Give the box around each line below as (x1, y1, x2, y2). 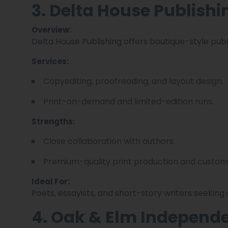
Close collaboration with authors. (43, 135, 175, 147)
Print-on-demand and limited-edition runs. (43, 95, 214, 107)
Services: (32, 55, 69, 67)
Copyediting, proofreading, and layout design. (43, 75, 223, 87)
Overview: (32, 24, 71, 35)
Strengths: (32, 116, 75, 127)
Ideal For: (32, 176, 70, 187)
